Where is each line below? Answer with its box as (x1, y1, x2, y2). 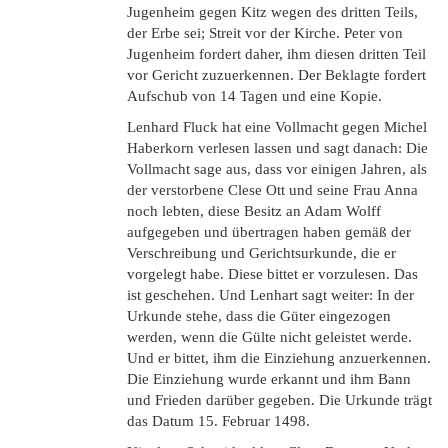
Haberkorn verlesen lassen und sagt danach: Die (127, 140, 428, 156)
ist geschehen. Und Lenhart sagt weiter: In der (127, 287, 414, 303)
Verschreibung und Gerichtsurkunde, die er (127, 245, 396, 261)
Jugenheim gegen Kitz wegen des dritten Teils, (127, 4, 418, 20)
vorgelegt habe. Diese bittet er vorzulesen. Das (127, 266, 418, 282)
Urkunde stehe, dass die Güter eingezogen (127, 308, 391, 324)
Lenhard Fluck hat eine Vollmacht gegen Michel (127, 119, 427, 135)
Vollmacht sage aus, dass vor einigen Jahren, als (127, 161, 427, 177)
